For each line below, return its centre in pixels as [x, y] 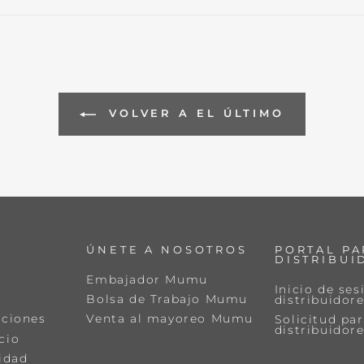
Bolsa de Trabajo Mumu [167, 299]
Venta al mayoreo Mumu [170, 319]
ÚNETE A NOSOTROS [167, 249]
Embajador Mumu [147, 279]
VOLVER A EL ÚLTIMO [193, 113]
